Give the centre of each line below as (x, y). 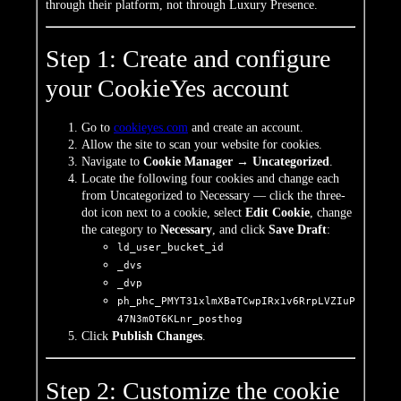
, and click (240, 230)
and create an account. (246, 128)
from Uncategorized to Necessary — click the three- (213, 196)
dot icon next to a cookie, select (163, 213)
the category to (121, 230)
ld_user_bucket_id (171, 248)
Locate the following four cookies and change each (210, 179)
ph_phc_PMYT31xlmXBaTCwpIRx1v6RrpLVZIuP (236, 302)
